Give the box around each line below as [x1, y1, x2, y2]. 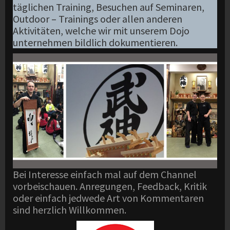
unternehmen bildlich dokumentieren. [13, 36, 178, 49]
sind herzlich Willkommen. [13, 203, 126, 217]
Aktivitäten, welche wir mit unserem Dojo [13, 24, 189, 37]
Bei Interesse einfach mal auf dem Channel [13, 168, 197, 181]
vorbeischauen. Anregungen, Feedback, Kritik [13, 180, 207, 193]
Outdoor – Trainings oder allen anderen [13, 12, 182, 26]
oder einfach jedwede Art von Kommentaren [13, 191, 204, 205]
